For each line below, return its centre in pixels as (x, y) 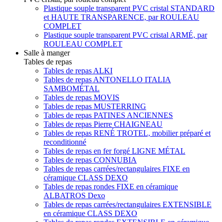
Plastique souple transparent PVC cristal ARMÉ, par (125, 35)
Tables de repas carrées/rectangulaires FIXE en (117, 168)
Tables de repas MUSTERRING (95, 106)
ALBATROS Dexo (74, 195)
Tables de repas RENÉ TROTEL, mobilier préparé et (127, 133)
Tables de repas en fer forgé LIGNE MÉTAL (114, 151)
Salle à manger (47, 53)
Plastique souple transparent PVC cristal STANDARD (129, 8)
